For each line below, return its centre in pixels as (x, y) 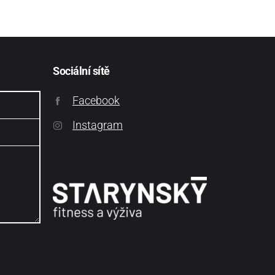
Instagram (98, 125)
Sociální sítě (81, 71)
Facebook (96, 101)
